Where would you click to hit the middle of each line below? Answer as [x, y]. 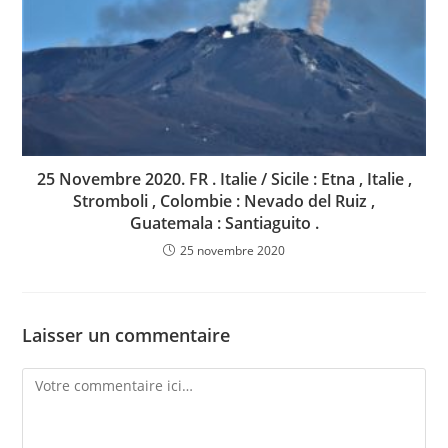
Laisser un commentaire [126, 334]
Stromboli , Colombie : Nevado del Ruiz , [224, 200]
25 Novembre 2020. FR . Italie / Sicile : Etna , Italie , [224, 178]
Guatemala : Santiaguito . [224, 222]
